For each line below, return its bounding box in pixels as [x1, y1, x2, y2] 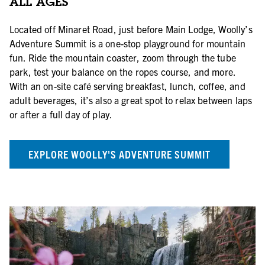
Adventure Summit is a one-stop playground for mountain [9, 37, 246, 49]
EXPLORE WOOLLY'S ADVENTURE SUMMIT [28, 147, 211, 161]
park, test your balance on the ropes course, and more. [9, 66, 236, 77]
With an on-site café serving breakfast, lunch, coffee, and [9, 80, 245, 92]
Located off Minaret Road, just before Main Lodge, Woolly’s [9, 23, 253, 35]
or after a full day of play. [9, 108, 113, 120]
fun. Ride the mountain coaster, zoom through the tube [9, 51, 236, 63]
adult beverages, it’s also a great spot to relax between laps [9, 94, 253, 106]
